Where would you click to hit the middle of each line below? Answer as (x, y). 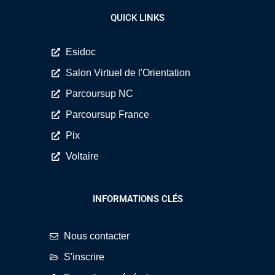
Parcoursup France (107, 115)
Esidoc (80, 52)
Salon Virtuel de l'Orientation (128, 73)
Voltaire (82, 157)
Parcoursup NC (99, 94)
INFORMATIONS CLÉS (137, 199)
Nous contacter (96, 236)
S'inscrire (84, 257)
